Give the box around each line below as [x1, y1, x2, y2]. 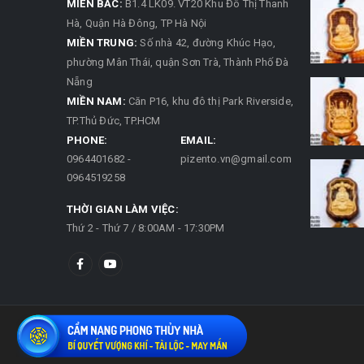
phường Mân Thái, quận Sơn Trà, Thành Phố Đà [67, 56, 289, 69]
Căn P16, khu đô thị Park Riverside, [125, 95, 294, 108]
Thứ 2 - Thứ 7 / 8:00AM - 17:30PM [67, 222, 225, 235]
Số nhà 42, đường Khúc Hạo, [137, 37, 276, 50]
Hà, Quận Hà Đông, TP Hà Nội [67, 17, 207, 30]
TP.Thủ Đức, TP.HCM [67, 115, 161, 128]
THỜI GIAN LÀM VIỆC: [67, 203, 179, 216]
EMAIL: [180, 134, 217, 147]
